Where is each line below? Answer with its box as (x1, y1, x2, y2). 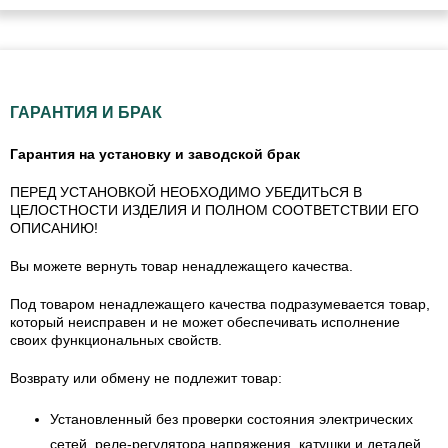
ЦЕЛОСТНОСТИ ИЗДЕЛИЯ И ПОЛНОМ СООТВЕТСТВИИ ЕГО (10, 201, 419, 218)
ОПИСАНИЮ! (10, 219, 98, 236)
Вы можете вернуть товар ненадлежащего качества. (10, 257, 353, 274)
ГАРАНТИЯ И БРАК (10, 103, 162, 121)
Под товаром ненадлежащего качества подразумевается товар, (10, 295, 430, 312)
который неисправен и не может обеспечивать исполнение (10, 313, 400, 330)
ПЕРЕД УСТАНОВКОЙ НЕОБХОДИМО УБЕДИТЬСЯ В (10, 183, 362, 200)
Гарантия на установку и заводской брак (10, 145, 300, 162)
